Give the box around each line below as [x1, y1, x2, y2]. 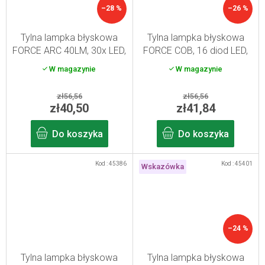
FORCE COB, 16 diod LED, [143, 45, 248, 57]
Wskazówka [141, 162, 184, 172]
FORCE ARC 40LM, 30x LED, [12, 45, 127, 57]
